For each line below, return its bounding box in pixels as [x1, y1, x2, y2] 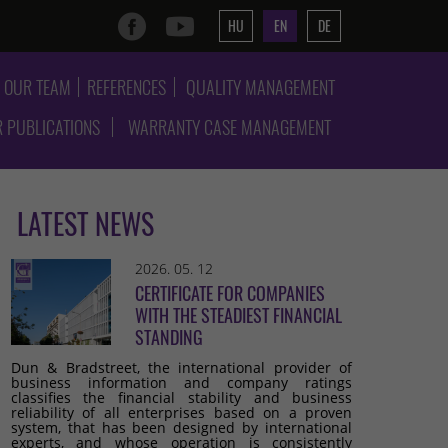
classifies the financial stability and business [10, 388, 353, 407]
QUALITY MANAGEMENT [185, 74, 335, 100]
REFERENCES [86, 74, 166, 100]
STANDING [134, 324, 203, 350]
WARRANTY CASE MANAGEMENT [127, 114, 331, 140]
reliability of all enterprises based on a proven [10, 403, 353, 422]
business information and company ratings [10, 373, 353, 392]
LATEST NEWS [17, 203, 154, 244]
